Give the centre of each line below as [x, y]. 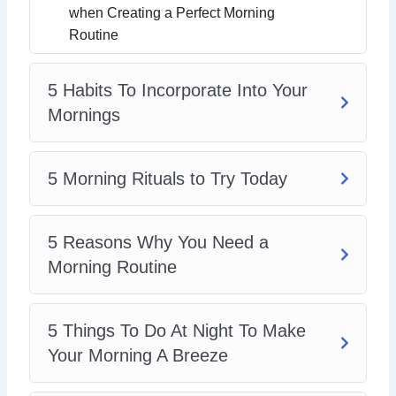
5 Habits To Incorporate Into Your [178, 91]
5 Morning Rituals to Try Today [168, 179]
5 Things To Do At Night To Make [177, 331]
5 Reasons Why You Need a [159, 243]
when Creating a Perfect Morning [172, 13]
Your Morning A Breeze [138, 356]
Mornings [84, 115]
